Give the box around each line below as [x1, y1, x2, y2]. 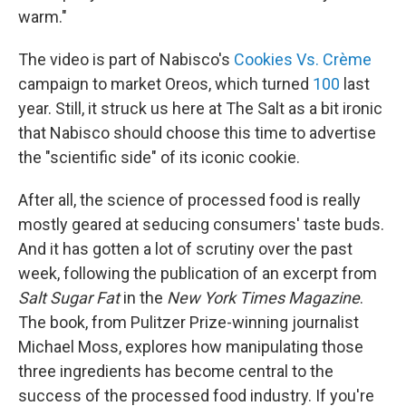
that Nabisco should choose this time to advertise [18, 122, 376, 142]
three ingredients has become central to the [18, 361, 333, 381]
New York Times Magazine [167, 287, 360, 307]
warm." [18, 6, 67, 26]
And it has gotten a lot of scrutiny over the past [18, 238, 353, 258]
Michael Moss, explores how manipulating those [18, 336, 363, 356]
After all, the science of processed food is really [18, 189, 361, 209]
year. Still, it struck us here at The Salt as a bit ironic [18, 98, 382, 118]
